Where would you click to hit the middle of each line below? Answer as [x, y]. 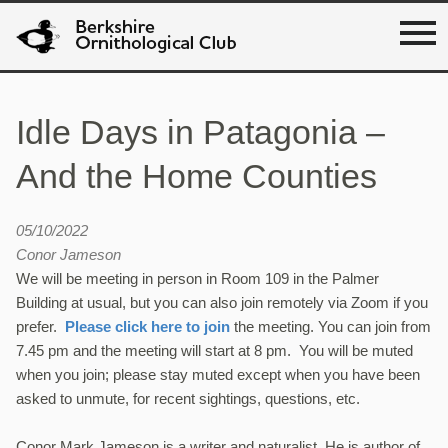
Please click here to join [147, 327]
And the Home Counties [196, 176]
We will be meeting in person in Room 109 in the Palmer [197, 279]
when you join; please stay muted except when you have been [218, 375]
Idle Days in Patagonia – [200, 132]
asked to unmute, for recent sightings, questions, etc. [188, 399]
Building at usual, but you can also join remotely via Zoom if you [222, 303]
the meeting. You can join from [330, 327]
